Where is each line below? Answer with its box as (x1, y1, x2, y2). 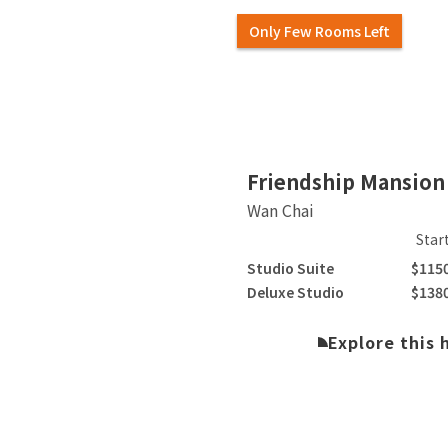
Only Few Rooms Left (249, 21, 391, 42)
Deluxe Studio (247, 281, 345, 302)
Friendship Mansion (247, 166, 446, 196)
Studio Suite (247, 257, 335, 278)
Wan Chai (247, 197, 315, 222)
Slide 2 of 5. (246, 149, 335, 174)
